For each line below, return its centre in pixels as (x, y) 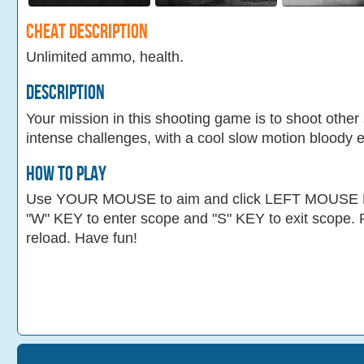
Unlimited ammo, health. (105, 57)
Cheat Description (87, 32)
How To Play (66, 174)
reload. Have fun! (82, 238)
